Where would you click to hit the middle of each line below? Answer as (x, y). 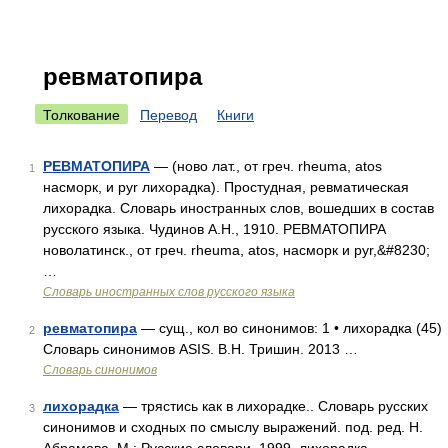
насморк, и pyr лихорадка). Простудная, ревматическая (226, 187)
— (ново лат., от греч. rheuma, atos (266, 166)
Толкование (81, 115)
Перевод (168, 115)
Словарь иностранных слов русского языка (169, 292)
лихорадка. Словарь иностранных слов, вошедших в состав (238, 208)
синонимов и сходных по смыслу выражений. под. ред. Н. (233, 427)
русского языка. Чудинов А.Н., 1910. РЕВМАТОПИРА (214, 229)
